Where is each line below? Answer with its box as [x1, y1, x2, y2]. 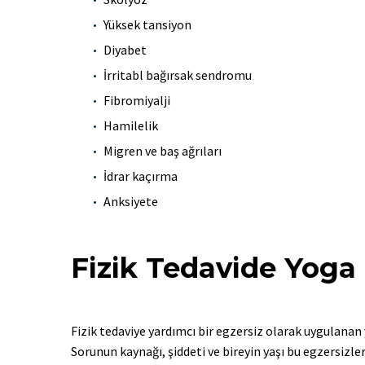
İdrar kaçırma [103, 167, 178, 184]
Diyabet [103, 41, 147, 58]
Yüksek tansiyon [103, 15, 191, 33]
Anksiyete [103, 192, 158, 209]
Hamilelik [103, 117, 158, 134]
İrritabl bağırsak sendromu [103, 66, 252, 83]
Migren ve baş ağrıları [103, 142, 222, 159]
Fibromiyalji [103, 91, 170, 108]
